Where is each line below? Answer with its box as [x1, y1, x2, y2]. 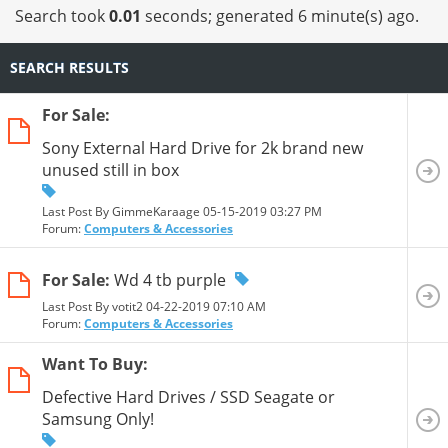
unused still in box [42, 158, 179, 181]
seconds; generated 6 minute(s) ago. [141, 4, 419, 27]
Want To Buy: [42, 352, 148, 375]
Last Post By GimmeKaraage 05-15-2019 [42, 202, 270, 220]
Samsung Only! [42, 407, 154, 430]
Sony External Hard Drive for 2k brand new [42, 136, 363, 159]
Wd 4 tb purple [114, 268, 226, 291]
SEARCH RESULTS [10, 58, 129, 78]
